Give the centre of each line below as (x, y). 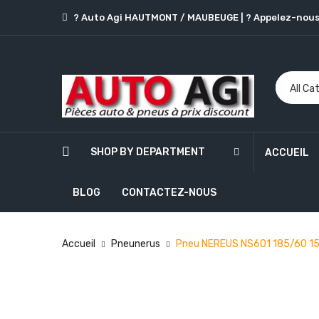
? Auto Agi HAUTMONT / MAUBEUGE (156, 17)
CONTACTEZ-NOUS (169, 192)
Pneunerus (136, 244)
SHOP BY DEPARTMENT (148, 152)
